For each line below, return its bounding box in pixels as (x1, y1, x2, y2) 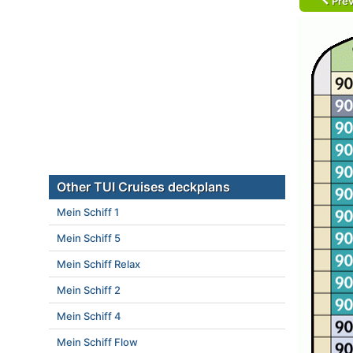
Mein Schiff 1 (57, 206, 119, 218)
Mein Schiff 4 (57, 310, 121, 322)
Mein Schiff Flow (57, 336, 138, 348)
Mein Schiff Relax (57, 258, 140, 270)
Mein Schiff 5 (57, 232, 121, 244)
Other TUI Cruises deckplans (57, 179, 230, 195)
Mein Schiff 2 (57, 284, 121, 296)
